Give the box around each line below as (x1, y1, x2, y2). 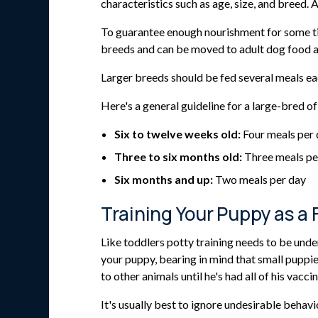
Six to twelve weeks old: (114, 126, 241, 141)
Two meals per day (213, 172, 307, 186)
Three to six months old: (114, 149, 243, 163)
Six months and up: (114, 172, 214, 186)
